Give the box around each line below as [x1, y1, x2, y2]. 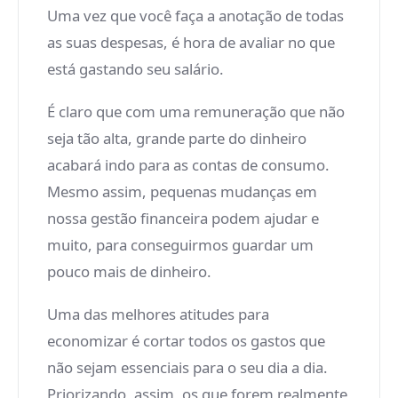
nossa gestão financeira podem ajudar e [47, 208, 319, 228]
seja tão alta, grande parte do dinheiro [47, 128, 306, 148]
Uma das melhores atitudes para [47, 304, 269, 324]
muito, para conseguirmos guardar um [47, 235, 314, 255]
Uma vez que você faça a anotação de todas [47, 5, 344, 26]
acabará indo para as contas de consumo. [47, 155, 330, 175]
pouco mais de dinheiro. [47, 261, 211, 282]
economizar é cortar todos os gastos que [47, 330, 325, 351]
